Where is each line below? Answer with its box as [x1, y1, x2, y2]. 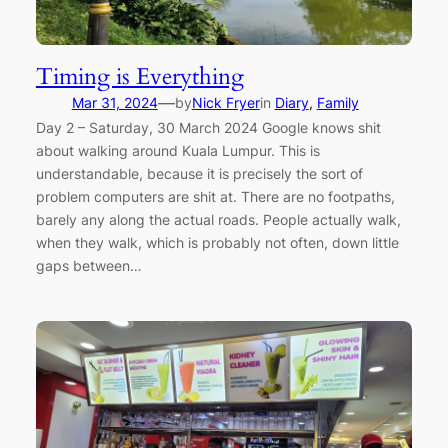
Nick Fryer [191, 94, 260, 112]
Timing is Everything [35, 61, 244, 93]
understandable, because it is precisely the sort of [35, 165, 363, 183]
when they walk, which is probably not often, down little [35, 234, 399, 252]
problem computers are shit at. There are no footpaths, [35, 188, 395, 206]
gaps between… [35, 257, 142, 275]
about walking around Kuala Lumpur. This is [35, 142, 320, 160]
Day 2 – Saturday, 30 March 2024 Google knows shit [35, 119, 381, 137]
